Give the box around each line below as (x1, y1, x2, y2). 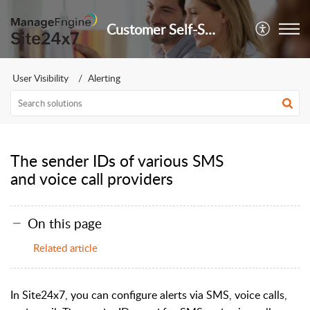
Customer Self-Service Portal (205, 19, 216, 39)
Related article (33, 240, 100, 255)
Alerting (88, 71, 120, 84)
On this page (28, 213, 102, 232)
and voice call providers (10, 167, 173, 190)
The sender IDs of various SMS (10, 149, 224, 172)
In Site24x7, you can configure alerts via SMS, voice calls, (10, 286, 287, 302)
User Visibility (12, 71, 69, 84)
